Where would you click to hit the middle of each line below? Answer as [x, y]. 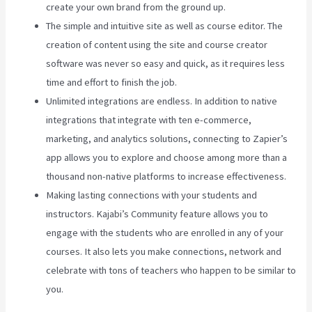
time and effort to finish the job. [112, 83]
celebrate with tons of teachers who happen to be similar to [171, 271]
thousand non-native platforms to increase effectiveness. [166, 177]
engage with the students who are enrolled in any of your [165, 233]
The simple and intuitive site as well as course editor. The [165, 26]
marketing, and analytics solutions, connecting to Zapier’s [167, 139]
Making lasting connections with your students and [152, 195]
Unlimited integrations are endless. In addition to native [162, 101]
